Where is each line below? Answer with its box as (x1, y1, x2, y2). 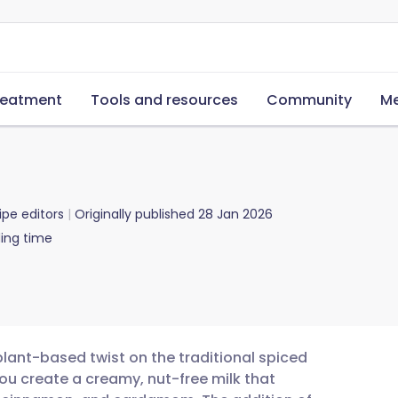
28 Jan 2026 (198, 205, 273, 223)
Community (267, 90, 352, 110)
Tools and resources (91, 90, 238, 110)
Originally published (75, 205, 195, 223)
